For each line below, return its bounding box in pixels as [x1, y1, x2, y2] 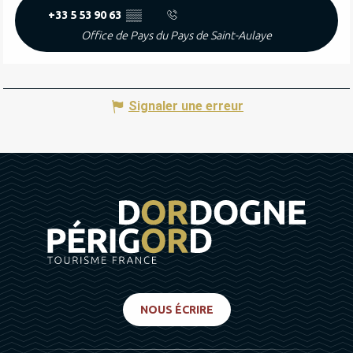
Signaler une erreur [128, 98, 243, 114]
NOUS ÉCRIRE [139, 303, 214, 316]
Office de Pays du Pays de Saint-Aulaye [81, 28, 272, 42]
